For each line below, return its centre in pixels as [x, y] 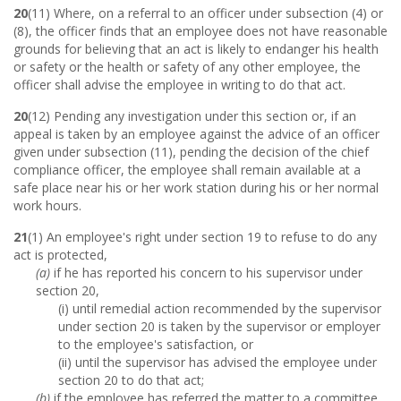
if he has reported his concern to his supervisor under [208, 273]
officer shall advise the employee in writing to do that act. [179, 85]
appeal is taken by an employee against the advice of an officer [196, 134]
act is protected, [60, 255]
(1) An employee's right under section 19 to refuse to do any [202, 237]
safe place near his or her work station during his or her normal [196, 188]
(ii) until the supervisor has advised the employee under [218, 362]
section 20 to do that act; [131, 380]
